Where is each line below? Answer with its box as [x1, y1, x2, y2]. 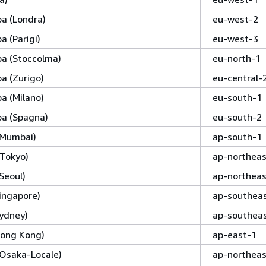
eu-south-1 [213, 91, 262, 103]
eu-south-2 [213, 111, 262, 123]
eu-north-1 [213, 52, 261, 64]
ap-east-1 [213, 229, 256, 240]
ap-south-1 [213, 131, 262, 142]
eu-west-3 [213, 33, 258, 45]
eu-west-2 [213, 13, 258, 25]
